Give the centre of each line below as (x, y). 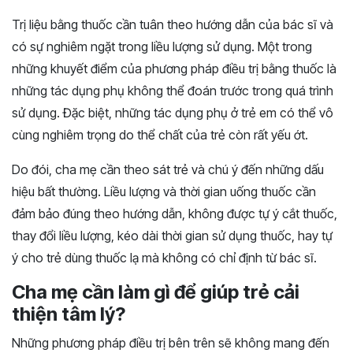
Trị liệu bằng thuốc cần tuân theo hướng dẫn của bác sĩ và (173, 25)
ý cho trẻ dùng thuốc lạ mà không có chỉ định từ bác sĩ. (164, 258)
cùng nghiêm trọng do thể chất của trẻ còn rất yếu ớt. (160, 135)
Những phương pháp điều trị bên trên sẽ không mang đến (171, 343)
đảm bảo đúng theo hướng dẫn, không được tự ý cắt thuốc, (175, 214)
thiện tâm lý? (69, 314)
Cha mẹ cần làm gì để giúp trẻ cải (156, 292)
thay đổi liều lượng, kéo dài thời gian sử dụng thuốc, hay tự (172, 236)
